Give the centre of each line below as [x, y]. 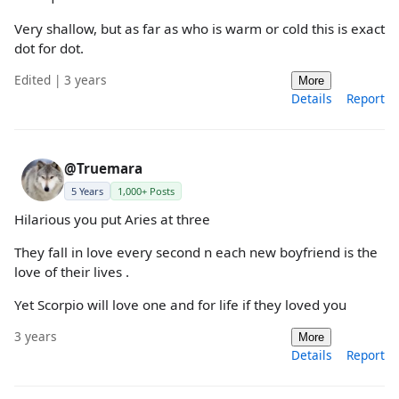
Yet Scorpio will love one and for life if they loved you [180, 305]
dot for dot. [49, 48]
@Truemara [103, 168]
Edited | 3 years [61, 79]
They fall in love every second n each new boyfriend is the [196, 252]
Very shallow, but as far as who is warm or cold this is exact [199, 28]
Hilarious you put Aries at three [112, 219]
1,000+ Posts [146, 191]
